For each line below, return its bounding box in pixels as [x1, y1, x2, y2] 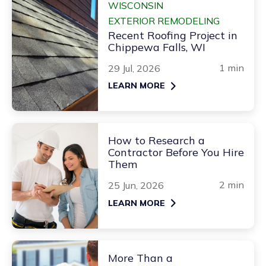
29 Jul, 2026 [108, 62, 160, 74]
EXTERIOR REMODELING [108, 14, 220, 27]
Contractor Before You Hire [108, 145, 244, 160]
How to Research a [108, 134, 205, 148]
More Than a [108, 251, 173, 265]
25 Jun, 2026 [108, 179, 164, 192]
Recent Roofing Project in [108, 28, 237, 42]
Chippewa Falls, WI [108, 40, 205, 54]
